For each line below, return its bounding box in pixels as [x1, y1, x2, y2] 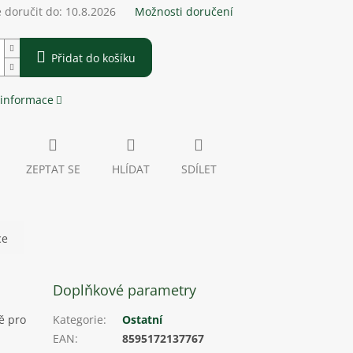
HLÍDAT [111, 162, 150, 177]
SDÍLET [180, 162, 217, 177]
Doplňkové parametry [53, 281, 197, 300]
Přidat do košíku [50, 50, 136, 66]
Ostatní [122, 312, 163, 328]
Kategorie [53, 312, 104, 328]
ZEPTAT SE [25, 162, 80, 177]
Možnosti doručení [134, 4, 233, 20]
